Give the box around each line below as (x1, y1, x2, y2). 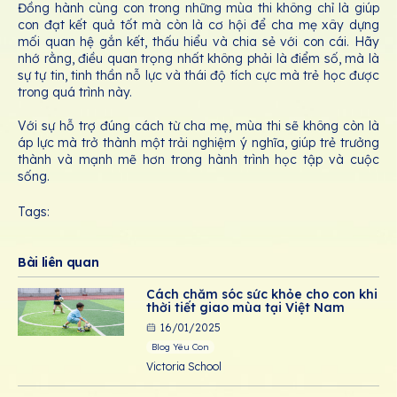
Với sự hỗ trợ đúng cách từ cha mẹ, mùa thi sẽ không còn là (18, 118, 379, 135)
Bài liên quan (18, 254, 99, 271)
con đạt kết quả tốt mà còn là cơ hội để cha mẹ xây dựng (18, 17, 379, 34)
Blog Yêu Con (152, 341, 209, 354)
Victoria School (146, 360, 222, 374)
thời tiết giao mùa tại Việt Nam (146, 300, 345, 316)
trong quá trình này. (18, 84, 132, 101)
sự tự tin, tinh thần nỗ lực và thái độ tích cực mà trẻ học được (18, 67, 379, 84)
